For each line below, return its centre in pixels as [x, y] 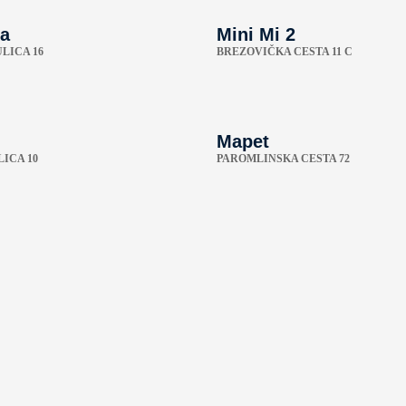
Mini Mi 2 [256, 34]
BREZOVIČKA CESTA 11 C [285, 51]
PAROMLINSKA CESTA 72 [283, 158]
